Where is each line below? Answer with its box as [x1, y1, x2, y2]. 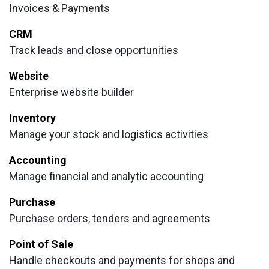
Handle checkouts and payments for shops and [9, 254, 235, 267]
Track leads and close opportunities [9, 44, 178, 56]
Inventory [9, 112, 56, 124]
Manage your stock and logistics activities [9, 128, 208, 141]
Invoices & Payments [9, 2, 110, 14]
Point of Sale [9, 238, 73, 250]
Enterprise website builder [9, 86, 134, 98]
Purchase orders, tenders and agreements [9, 212, 210, 225]
